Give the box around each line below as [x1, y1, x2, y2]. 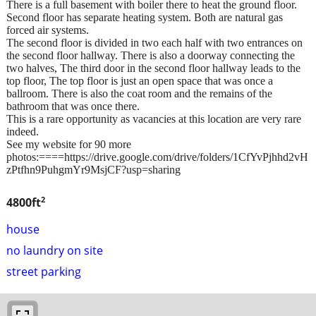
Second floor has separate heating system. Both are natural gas [6, 11, 283, 24]
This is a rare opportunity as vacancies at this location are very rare [6, 113, 301, 126]
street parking [6, 263, 81, 279]
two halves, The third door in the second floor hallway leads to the [6, 62, 300, 75]
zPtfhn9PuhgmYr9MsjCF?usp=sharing [6, 164, 181, 176]
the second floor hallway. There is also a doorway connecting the [6, 49, 295, 62]
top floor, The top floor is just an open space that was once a [6, 75, 273, 87]
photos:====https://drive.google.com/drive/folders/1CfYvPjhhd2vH [6, 151, 308, 164]
